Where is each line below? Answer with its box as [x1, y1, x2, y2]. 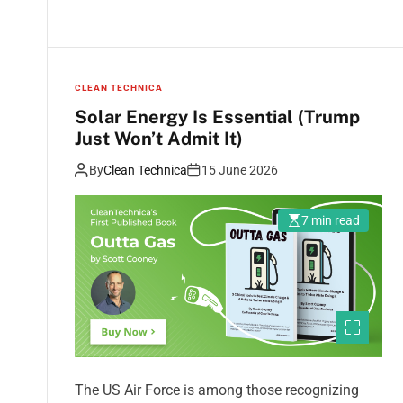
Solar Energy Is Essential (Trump [75, 106, 360, 129]
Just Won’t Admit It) [75, 128, 243, 150]
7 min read [301, 213, 360, 228]
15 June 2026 [201, 163, 278, 178]
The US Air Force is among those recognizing [75, 381, 359, 399]
